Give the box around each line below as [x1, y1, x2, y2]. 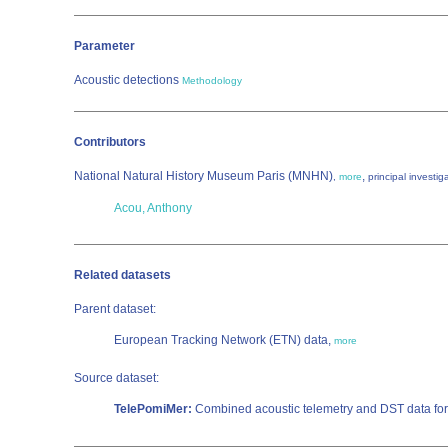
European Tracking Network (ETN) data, [114, 333, 334, 347]
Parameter [74, 39, 135, 53]
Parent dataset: [74, 302, 156, 316]
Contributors [74, 135, 146, 149]
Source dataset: [74, 371, 159, 385]
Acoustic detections [74, 73, 182, 87]
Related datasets [74, 268, 171, 282]
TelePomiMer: [114, 402, 192, 416]
